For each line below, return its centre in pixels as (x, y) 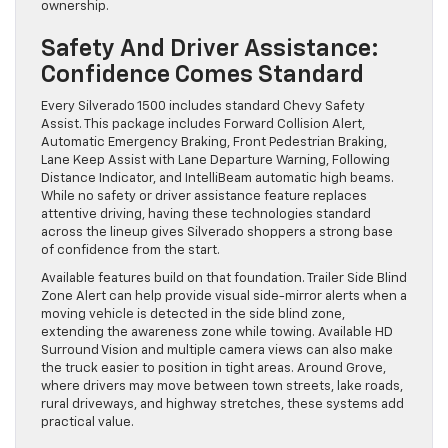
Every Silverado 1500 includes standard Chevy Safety (203, 106)
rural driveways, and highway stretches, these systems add (222, 404)
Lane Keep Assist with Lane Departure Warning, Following (215, 160)
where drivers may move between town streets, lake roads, (222, 386)
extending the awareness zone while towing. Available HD (217, 332)
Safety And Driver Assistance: (210, 48)
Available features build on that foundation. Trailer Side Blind (224, 278)
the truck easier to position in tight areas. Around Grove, (213, 368)
